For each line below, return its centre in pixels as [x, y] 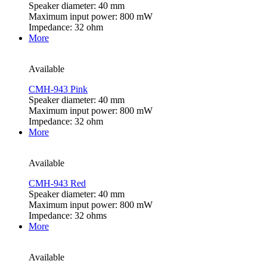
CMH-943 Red [57, 184]
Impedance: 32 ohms [68, 216]
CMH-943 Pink [58, 89]
